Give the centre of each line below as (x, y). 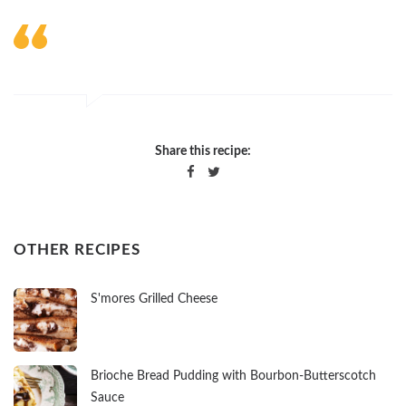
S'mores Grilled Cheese (154, 300)
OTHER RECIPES (77, 250)
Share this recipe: (203, 152)
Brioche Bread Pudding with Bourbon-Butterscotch (233, 377)
